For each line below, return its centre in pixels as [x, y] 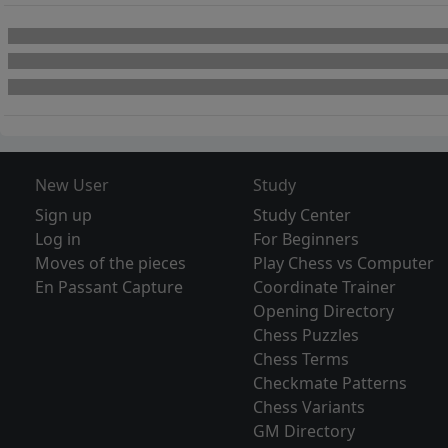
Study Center [302, 215]
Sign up [63, 215]
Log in [57, 239]
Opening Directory [324, 311]
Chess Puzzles [306, 335]
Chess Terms [301, 359]
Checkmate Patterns [330, 383]
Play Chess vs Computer [344, 263]
